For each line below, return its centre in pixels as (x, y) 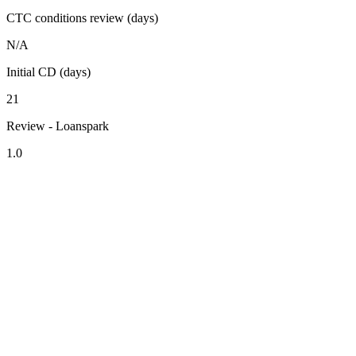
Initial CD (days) (48, 72)
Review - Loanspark (58, 126)
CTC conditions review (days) (82, 17)
